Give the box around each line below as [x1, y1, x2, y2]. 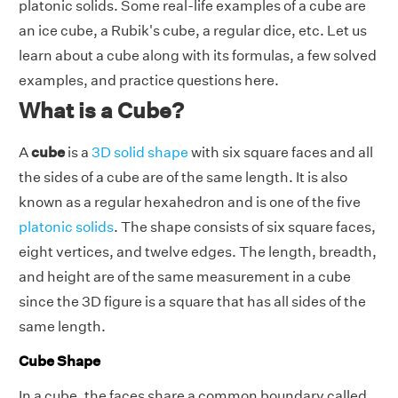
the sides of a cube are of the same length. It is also [19, 169, 347, 186]
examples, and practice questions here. [19, 72, 279, 89]
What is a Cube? [19, 98, 184, 123]
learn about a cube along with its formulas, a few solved [19, 47, 377, 64]
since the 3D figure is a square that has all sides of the [19, 293, 366, 310]
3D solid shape [92, 144, 188, 161]
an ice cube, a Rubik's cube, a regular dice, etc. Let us [19, 22, 367, 39]
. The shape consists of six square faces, [114, 219, 376, 235]
